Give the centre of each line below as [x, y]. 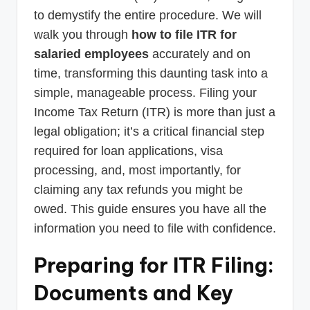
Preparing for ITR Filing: [154, 265]
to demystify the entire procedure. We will [148, 15]
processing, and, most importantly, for [137, 170]
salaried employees [91, 54]
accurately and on [200, 54]
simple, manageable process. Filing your [145, 92]
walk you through [83, 34]
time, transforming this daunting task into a [151, 73]
